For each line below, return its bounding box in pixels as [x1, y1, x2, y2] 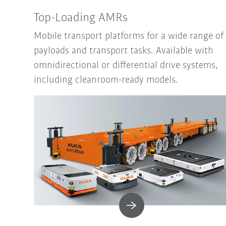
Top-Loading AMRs [33, 12, 128, 25]
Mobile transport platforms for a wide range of [33, 31, 223, 42]
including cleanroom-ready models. [33, 75, 178, 86]
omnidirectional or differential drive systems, [33, 61, 218, 71]
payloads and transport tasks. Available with [33, 46, 213, 56]
